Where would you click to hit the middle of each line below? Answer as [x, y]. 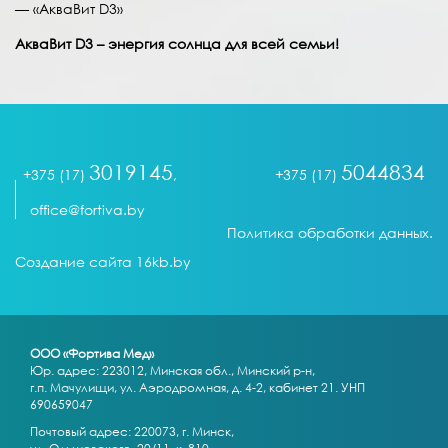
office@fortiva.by [87, 209]
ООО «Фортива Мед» [92, 354]
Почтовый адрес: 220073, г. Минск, [132, 432]
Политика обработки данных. [330, 233]
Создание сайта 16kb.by [103, 262]
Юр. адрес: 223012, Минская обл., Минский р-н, [172, 371]
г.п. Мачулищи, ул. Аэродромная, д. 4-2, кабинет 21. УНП [197, 388]
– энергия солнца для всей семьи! [216, 44]
